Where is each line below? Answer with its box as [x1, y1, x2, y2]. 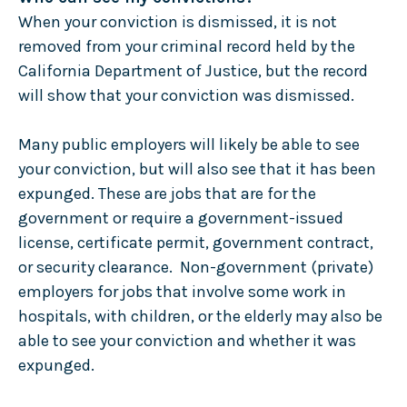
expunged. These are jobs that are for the [17, 183, 316, 203]
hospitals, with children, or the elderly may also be [17, 305, 382, 326]
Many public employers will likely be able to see [17, 134, 360, 154]
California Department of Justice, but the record [17, 60, 368, 81]
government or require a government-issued [17, 207, 343, 228]
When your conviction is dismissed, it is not [17, 11, 337, 32]
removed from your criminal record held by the [17, 35, 355, 56]
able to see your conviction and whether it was [17, 330, 356, 351]
